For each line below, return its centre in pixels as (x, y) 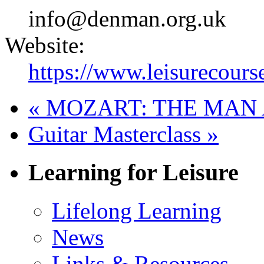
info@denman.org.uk (127, 19)
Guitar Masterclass (118, 134)
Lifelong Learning (137, 210)
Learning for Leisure (133, 172)
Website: (45, 45)
